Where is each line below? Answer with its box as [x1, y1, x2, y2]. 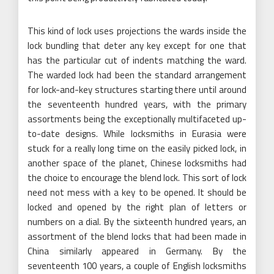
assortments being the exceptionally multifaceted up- [28, 111, 246, 126]
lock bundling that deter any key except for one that [28, 38, 246, 53]
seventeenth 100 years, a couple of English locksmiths [28, 258, 246, 273]
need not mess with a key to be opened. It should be [28, 185, 246, 199]
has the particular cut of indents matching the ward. [28, 53, 246, 67]
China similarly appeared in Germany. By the [28, 243, 246, 258]
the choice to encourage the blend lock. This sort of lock [28, 170, 246, 185]
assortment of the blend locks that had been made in [28, 229, 246, 243]
